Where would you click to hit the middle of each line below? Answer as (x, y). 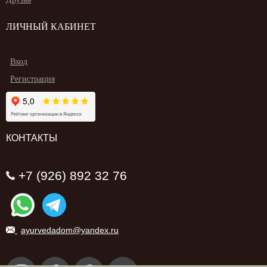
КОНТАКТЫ (32, 138)
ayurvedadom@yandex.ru (70, 230)
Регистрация (32, 79)
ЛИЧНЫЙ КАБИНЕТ (51, 26)
